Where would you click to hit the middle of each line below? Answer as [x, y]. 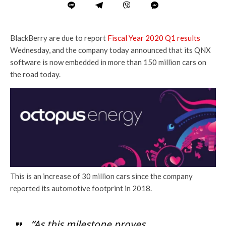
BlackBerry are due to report [59, 38]
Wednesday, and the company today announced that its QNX [110, 50]
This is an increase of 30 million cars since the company [101, 176]
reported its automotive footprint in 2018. [81, 188]
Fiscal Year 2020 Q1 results [154, 38]
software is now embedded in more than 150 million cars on [108, 62]
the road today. [35, 74]
